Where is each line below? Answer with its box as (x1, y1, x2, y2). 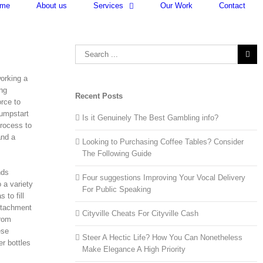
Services (93, 1, 123, 10)
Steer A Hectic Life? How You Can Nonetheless (82, 232, 243, 242)
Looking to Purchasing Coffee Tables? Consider (82, 137, 244, 146)
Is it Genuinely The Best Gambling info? (82, 113, 219, 122)
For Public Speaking (82, 184, 151, 194)
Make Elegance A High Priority (82, 244, 186, 254)
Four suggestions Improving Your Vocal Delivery (82, 173, 246, 182)
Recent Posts (75, 91, 123, 100)
